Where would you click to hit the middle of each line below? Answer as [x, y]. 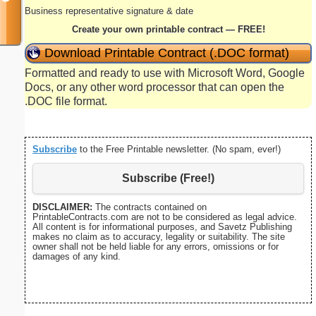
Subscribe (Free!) [168, 178]
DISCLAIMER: [62, 207]
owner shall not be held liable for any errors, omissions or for [156, 247]
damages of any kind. [77, 257]
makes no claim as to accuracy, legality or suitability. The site [159, 237]
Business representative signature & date [109, 11]
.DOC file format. [66, 101]
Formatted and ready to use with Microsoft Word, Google [165, 73]
